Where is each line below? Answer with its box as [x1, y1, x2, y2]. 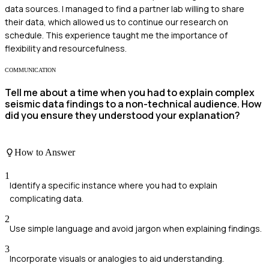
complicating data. [10, 192, 83, 204]
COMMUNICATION [5, 66, 56, 73]
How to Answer [14, 147, 75, 157]
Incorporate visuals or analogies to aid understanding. [10, 252, 224, 264]
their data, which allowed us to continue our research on [5, 16, 228, 28]
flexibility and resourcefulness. [5, 42, 127, 54]
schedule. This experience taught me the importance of [5, 29, 228, 41]
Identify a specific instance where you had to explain [10, 179, 217, 191]
